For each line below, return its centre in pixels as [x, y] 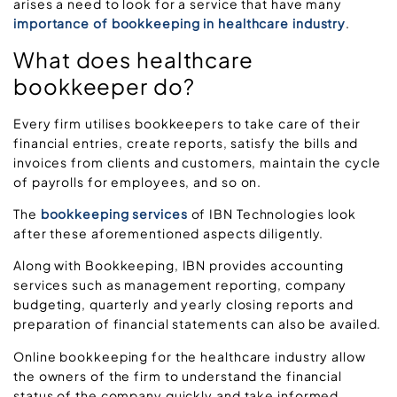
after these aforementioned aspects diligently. [169, 233]
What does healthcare [133, 59]
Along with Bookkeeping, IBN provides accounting [179, 265]
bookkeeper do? [104, 86]
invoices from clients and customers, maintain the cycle [197, 162]
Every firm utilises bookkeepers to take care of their [187, 123]
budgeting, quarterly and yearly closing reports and [183, 304]
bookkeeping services [116, 213]
